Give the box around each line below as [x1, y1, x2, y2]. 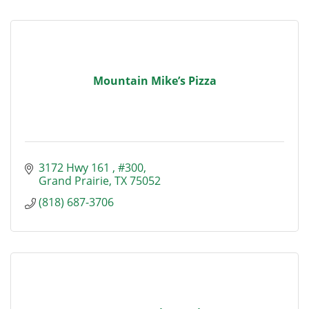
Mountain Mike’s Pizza [92, 73, 217, 88]
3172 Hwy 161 [39, 160, 112, 175]
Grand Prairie [39, 173, 109, 188]
